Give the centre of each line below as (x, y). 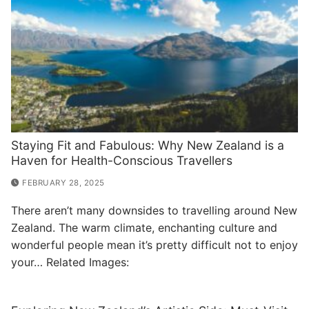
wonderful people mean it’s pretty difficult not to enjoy (154, 245)
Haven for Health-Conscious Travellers (122, 161)
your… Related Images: (70, 262)
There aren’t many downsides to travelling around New (154, 211)
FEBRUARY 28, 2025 (63, 182)
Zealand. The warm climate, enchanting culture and (144, 228)
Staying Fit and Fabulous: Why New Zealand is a (148, 146)
